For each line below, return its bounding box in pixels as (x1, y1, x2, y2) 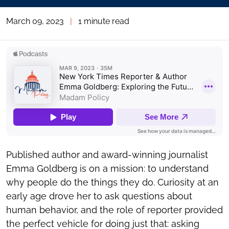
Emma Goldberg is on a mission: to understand (6, 163, 209, 174)
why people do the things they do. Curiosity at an (6, 177, 219, 188)
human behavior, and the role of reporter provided (6, 204, 223, 215)
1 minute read (78, 16, 129, 26)
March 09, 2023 (6, 16, 64, 26)
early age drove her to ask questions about (6, 191, 192, 201)
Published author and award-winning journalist (6, 149, 208, 160)
